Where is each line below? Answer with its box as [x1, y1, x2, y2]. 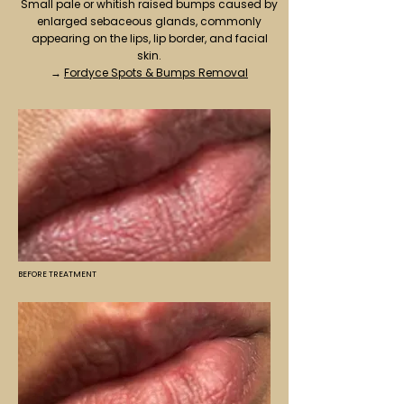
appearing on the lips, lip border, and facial [31, 31, 268, 46]
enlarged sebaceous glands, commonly [37, 14, 262, 29]
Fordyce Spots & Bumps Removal [64, 65, 248, 80]
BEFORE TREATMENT [18, 269, 96, 280]
